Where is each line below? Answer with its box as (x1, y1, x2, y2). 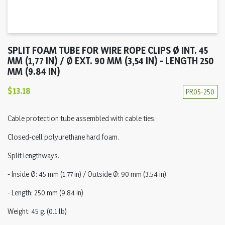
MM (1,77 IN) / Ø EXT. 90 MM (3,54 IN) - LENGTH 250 (8, 55, 214, 67)
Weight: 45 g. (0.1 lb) (8, 206, 67, 216)
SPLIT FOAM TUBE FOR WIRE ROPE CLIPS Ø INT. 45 (8, 44, 208, 56)
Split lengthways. (8, 151, 59, 160)
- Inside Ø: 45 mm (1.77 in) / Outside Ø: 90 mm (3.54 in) (8, 169, 166, 179)
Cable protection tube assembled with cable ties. (8, 114, 156, 123)
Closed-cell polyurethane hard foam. (8, 132, 119, 142)
